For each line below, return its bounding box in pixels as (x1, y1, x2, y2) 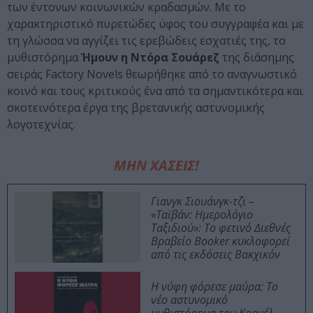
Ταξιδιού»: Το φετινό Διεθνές (151, 220, 291, 236)
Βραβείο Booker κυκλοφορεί (151, 233, 290, 249)
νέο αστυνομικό (151, 292, 228, 308)
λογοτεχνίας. (7, 117, 75, 133)
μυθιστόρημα (7, 50, 81, 66)
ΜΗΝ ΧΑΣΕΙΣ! (114, 156, 199, 175)
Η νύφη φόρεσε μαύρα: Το (151, 279, 278, 295)
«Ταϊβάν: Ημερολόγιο (151, 207, 253, 223)
